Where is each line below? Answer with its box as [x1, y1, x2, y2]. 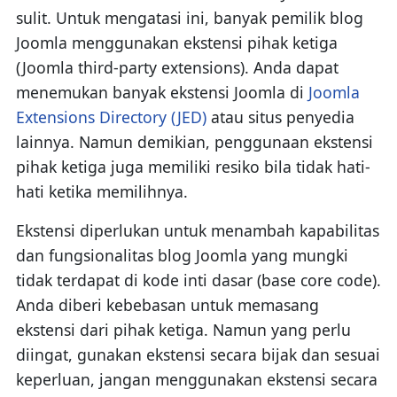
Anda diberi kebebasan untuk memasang [15, 293, 319, 315]
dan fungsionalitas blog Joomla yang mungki [15, 244, 348, 266]
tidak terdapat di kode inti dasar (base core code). [15, 269, 381, 291]
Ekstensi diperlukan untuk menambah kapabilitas [15, 219, 379, 241]
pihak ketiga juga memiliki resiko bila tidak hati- [15, 155, 370, 177]
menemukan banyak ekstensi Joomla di [15, 81, 308, 103]
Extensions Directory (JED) [15, 105, 206, 128]
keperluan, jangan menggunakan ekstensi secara [15, 368, 378, 390]
